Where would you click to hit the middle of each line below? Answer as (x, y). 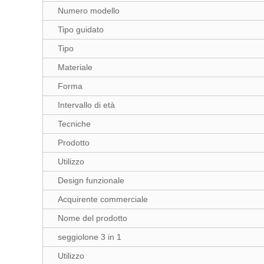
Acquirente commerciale (103, 199)
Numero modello (89, 11)
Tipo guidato (81, 29)
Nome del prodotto (93, 218)
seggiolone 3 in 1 (90, 237)
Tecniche (74, 124)
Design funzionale (91, 180)
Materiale (75, 67)
